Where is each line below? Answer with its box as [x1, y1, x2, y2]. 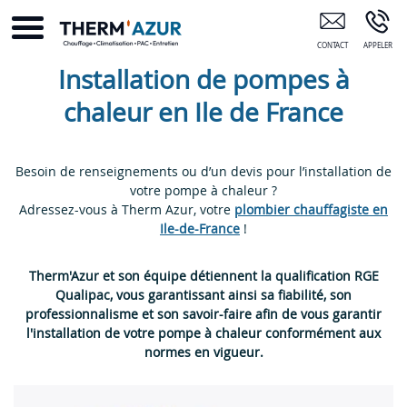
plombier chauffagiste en [234, 201, 388, 218]
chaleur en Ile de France [64, 95, 343, 129]
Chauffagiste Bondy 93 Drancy [195, 5, 324, 17]
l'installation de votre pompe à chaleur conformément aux [26, 324, 381, 342]
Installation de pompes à [57, 63, 350, 96]
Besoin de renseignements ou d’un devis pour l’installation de [15, 163, 392, 180]
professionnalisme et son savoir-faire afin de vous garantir [25, 305, 382, 323]
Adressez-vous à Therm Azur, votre [19, 201, 234, 218]
